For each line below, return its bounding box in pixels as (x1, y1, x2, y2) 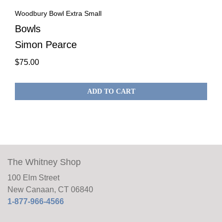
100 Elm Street (7, 173, 59, 182)
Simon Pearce (15, 39, 77, 50)
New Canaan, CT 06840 (7, 185, 93, 194)
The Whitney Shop (7, 157, 81, 167)
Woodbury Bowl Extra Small (15, 9, 102, 17)
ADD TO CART (87, 87, 135, 95)
